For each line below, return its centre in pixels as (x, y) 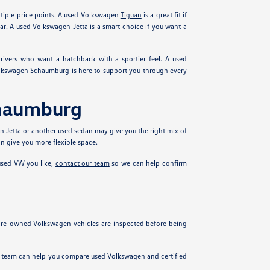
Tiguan (131, 15)
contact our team (82, 163)
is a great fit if (164, 15)
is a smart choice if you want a (137, 26)
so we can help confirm (148, 163)
